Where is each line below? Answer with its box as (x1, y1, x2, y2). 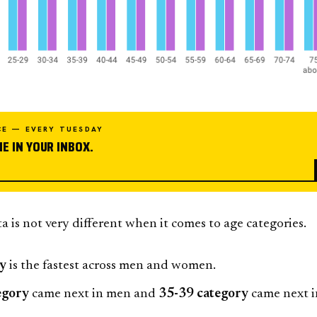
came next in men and (29, 287, 159, 301)
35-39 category (158, 287, 249, 301)
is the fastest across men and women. (6, 259, 217, 273)
